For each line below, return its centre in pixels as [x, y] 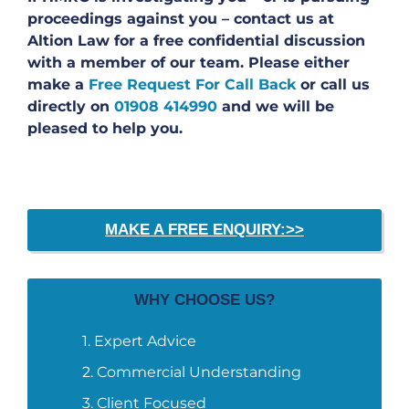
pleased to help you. [105, 128]
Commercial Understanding [199, 372]
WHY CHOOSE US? [204, 299]
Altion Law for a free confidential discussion [196, 40]
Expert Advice [145, 341]
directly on [71, 106]
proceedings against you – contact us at [181, 18]
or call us [335, 84]
